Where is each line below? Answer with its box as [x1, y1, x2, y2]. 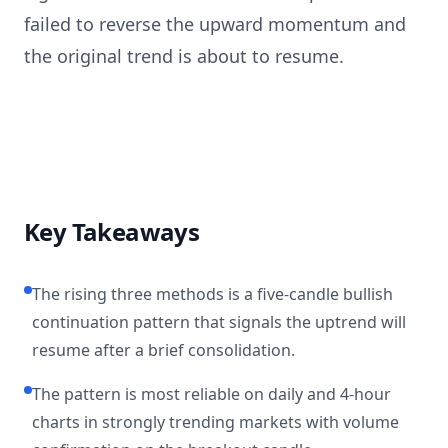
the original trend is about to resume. [24, 44, 344, 68]
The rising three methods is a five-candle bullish [32, 283, 393, 305]
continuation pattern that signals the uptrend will [32, 311, 406, 333]
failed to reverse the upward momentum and [24, 12, 406, 36]
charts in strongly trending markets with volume [32, 411, 399, 433]
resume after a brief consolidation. [32, 339, 295, 361]
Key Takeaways [24, 215, 200, 248]
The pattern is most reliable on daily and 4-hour [32, 383, 391, 405]
